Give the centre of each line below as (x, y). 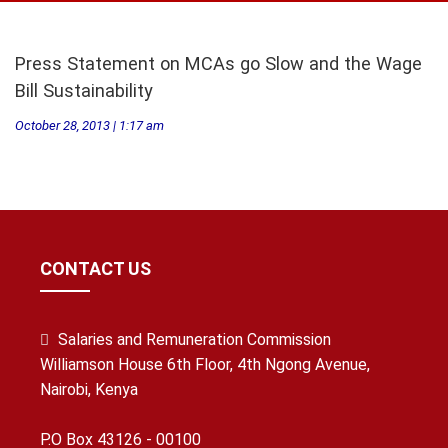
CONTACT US (95, 268)
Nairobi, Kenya (89, 389)
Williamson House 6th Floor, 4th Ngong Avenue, (205, 364)
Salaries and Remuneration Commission (194, 339)
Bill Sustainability (84, 90)
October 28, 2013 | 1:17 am (89, 125)
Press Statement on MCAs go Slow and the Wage (218, 63)
